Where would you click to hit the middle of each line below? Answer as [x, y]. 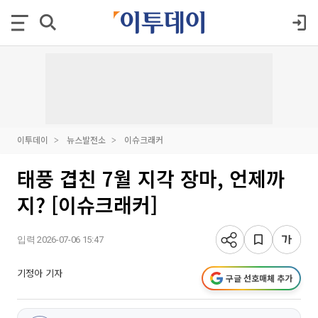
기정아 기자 [40, 273]
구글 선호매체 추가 [259, 278]
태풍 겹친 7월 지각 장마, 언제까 [151, 178]
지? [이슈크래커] [87, 204]
